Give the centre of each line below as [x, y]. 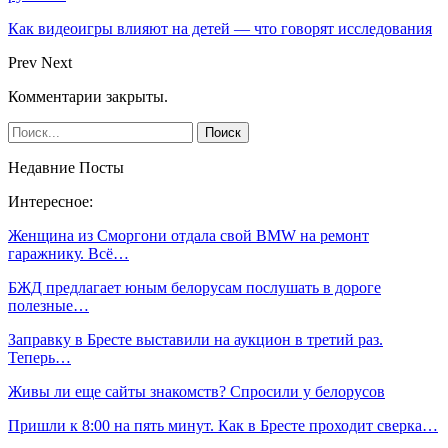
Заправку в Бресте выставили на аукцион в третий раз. [195, 339]
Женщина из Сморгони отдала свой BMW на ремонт [188, 235]
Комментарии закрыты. [88, 96]
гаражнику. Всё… [68, 253]
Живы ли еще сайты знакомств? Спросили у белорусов [196, 391]
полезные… [48, 305]
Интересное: [50, 201]
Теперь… [39, 357]
